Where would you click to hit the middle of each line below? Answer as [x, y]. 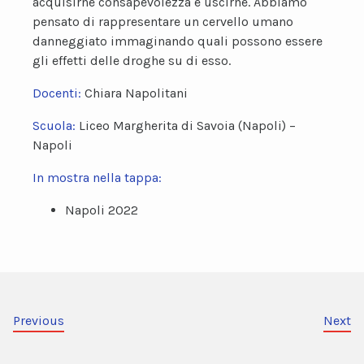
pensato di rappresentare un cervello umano [163, 22]
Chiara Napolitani [136, 93]
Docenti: [58, 93]
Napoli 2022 [102, 210]
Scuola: [56, 126]
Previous [39, 321]
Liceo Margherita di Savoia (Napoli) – [187, 126]
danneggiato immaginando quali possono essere [178, 41]
